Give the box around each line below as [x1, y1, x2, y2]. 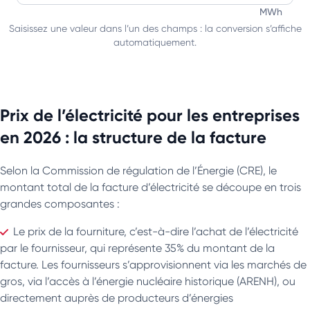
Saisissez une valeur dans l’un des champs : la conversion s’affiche [8, 22, 302, 34]
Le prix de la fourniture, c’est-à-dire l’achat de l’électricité [13, 224, 298, 238]
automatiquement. [113, 36, 197, 48]
